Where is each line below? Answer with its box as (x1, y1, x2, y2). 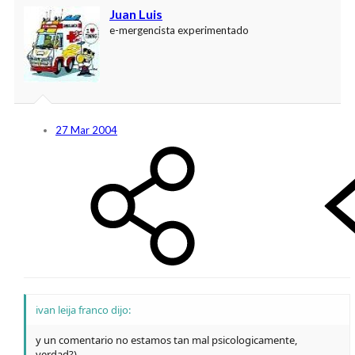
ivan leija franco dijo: (36, 302, 131, 317)
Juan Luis (109, 6, 162, 21)
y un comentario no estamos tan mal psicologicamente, (36, 332, 297, 347)
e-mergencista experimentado (109, 23, 249, 36)
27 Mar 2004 (55, 123, 117, 136)
